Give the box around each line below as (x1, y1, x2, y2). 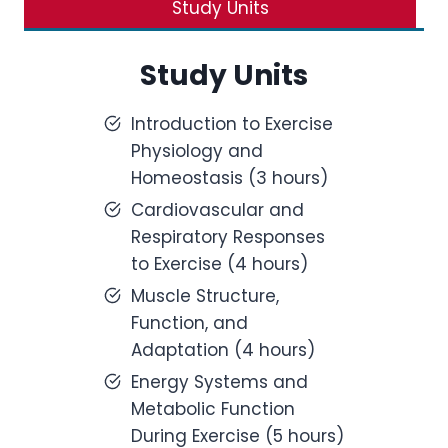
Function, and (131, 311, 248, 335)
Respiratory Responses (131, 225, 325, 249)
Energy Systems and (131, 370, 308, 394)
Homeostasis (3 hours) (131, 166, 328, 190)
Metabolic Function (131, 397, 295, 421)
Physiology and (131, 139, 263, 163)
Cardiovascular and (131, 198, 304, 222)
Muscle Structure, (131, 284, 279, 308)
